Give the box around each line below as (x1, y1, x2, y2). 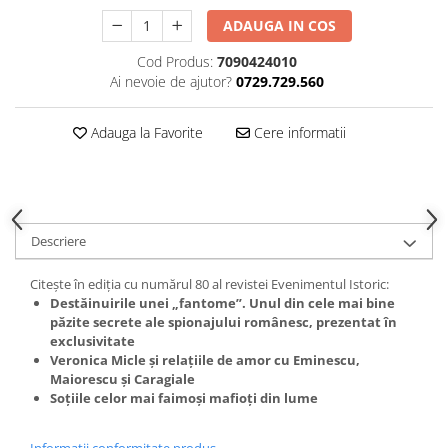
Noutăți (15, 91, 65, 110)
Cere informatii (249, 123, 346, 142)
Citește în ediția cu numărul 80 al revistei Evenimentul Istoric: (30, 275, 389, 293)
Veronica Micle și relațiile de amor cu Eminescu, (50, 351, 360, 369)
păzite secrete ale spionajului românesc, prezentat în (50, 313, 397, 331)
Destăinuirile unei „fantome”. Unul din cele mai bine (50, 294, 395, 312)
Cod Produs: (136, 52, 213, 71)
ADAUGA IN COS (223, 16, 337, 35)
